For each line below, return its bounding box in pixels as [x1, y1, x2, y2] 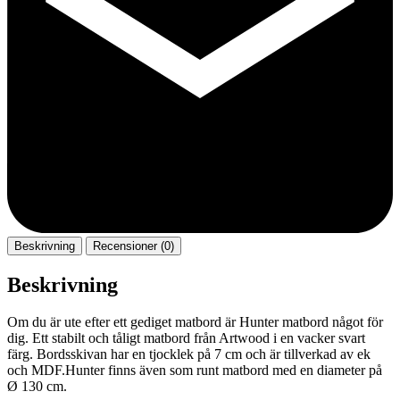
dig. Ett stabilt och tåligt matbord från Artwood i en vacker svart [7, 329, 365, 346]
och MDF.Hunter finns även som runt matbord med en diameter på [7, 362, 382, 378]
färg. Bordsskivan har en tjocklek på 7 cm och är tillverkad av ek [7, 346, 371, 362]
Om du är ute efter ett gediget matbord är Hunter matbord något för [7, 313, 383, 329]
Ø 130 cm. [7, 378, 67, 394]
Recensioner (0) [93, 239, 174, 254]
